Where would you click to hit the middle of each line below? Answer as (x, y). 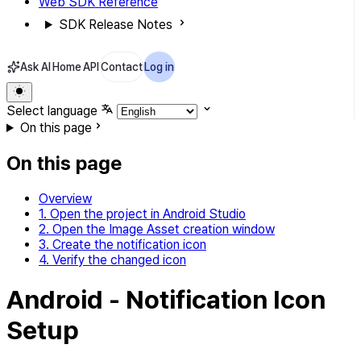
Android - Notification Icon (166, 300)
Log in (159, 67)
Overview (65, 198)
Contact (122, 67)
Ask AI (35, 67)
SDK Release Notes (115, 25)
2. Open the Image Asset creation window (157, 229)
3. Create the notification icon (122, 244)
